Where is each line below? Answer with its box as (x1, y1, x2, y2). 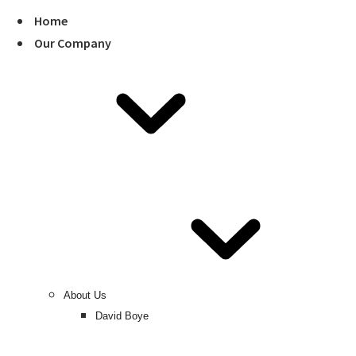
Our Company (34, 35, 111, 51)
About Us (64, 289, 106, 301)
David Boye (95, 310, 149, 322)
